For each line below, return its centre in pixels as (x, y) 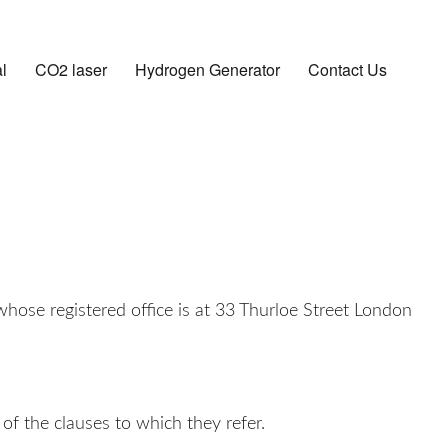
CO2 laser (70, 69)
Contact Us (347, 69)
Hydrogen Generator (207, 69)
